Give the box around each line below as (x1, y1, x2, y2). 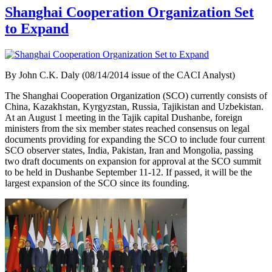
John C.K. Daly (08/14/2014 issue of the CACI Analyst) (19, 69, 235, 80)
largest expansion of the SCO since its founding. (5, 177, 189, 188)
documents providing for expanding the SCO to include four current (5, 134, 265, 144)
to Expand (5, 20, 69, 36)
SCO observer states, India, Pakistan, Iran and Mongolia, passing (5, 144, 253, 155)
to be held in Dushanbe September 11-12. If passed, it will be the (5, 166, 252, 177)
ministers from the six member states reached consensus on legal (5, 123, 250, 134)
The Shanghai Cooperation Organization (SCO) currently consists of (5, 90, 267, 101)
